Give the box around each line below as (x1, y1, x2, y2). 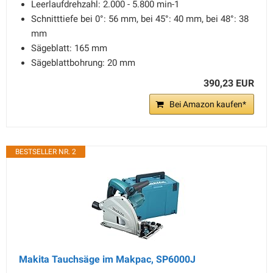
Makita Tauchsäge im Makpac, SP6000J (19, 253, 196, 265)
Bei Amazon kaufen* (169, 99, 246, 109)
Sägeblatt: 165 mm (31, 43, 107, 54)
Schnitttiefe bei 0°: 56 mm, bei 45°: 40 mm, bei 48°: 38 (31, 13, 249, 24)
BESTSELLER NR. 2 (15, 147, 76, 156)
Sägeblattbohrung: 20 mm (31, 57, 135, 68)
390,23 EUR (204, 77, 254, 89)
